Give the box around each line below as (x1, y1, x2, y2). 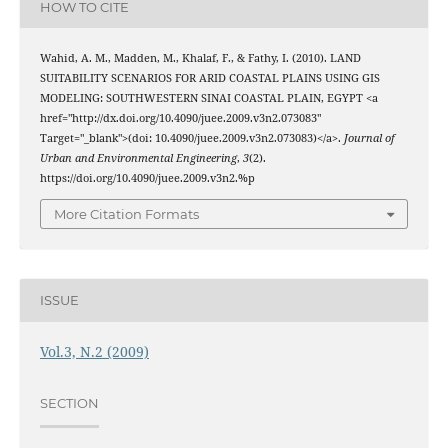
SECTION (39, 395, 99, 412)
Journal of (343, 131, 395, 146)
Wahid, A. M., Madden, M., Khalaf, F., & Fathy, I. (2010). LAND (39, 51, 361, 66)
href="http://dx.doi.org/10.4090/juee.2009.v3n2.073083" (39, 111, 321, 126)
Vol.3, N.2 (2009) (39, 341, 149, 361)
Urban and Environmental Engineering (39, 151, 237, 166)
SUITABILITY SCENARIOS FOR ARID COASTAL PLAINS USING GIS (39, 71, 380, 86)
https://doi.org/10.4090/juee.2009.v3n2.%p (39, 171, 255, 186)
